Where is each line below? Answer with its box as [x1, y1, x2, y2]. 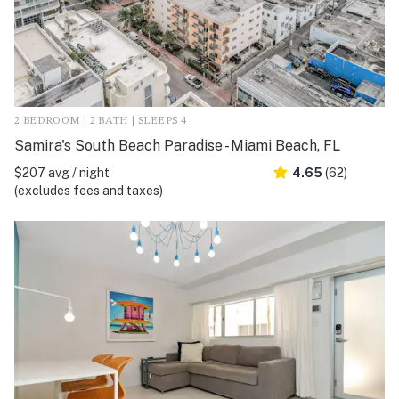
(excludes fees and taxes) [14, 183, 163, 199]
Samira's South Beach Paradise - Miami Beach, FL [14, 137, 340, 155]
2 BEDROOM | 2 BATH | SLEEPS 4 [14, 116, 187, 127]
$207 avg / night [14, 166, 110, 181]
